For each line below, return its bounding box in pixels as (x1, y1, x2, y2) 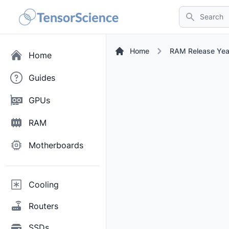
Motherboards (29, 140, 83, 150)
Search (178, 7, 205, 17)
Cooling (29, 179, 59, 190)
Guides (29, 73, 55, 83)
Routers (29, 201, 58, 211)
